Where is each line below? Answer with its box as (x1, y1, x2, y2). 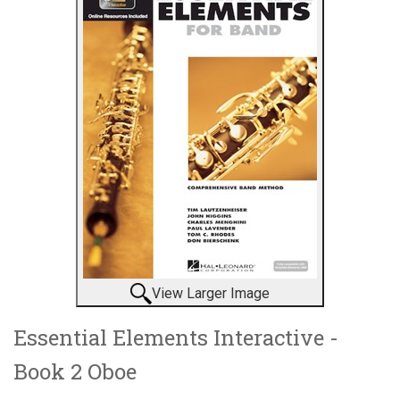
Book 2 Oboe (13, 357, 137, 386)
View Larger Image (152, 285, 270, 302)
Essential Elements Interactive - (13, 323, 338, 352)
